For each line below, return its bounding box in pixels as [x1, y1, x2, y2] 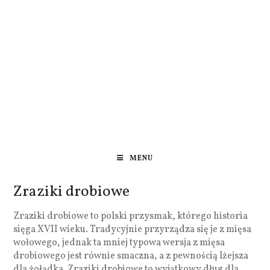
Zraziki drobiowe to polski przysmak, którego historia [13, 209, 248, 223]
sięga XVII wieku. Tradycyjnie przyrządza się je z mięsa [13, 222, 252, 236]
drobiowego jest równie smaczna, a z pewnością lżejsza [13, 249, 249, 263]
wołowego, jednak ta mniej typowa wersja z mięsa [13, 236, 225, 250]
